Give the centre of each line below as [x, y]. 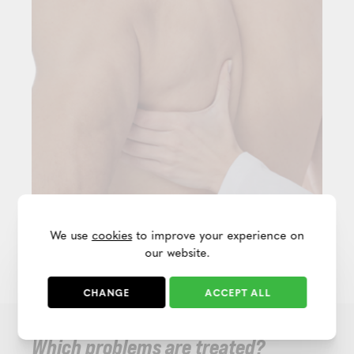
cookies [112, 235]
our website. [177, 252]
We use [71, 235]
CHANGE [106, 292]
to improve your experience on [218, 235]
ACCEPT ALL [238, 292]
